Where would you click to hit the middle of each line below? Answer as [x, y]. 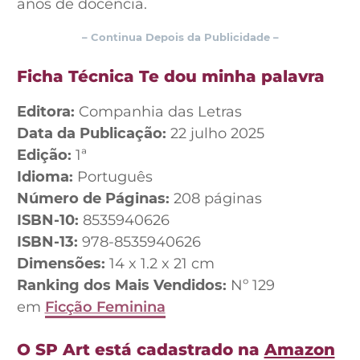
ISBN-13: [47, 242]
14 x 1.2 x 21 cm [160, 264]
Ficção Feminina [105, 307]
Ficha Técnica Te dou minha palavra [170, 76]
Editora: [45, 112]
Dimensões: [61, 264]
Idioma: [45, 177]
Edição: [44, 155]
